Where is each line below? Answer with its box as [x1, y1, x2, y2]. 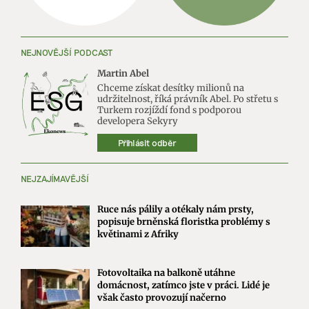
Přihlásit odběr [117, 137, 177, 148]
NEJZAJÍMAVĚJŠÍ [21, 172, 89, 184]
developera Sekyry [97, 114, 178, 127]
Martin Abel [97, 67, 149, 79]
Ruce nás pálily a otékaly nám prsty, [97, 203, 254, 215]
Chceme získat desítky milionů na [97, 81, 244, 94]
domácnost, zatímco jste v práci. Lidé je [97, 279, 270, 291]
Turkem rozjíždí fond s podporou [97, 103, 241, 116]
